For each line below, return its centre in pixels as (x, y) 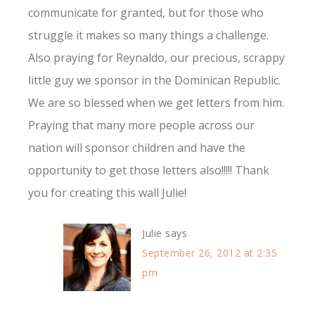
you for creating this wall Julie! (107, 193)
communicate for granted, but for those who (146, 13)
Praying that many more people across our (141, 126)
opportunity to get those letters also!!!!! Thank (149, 171)
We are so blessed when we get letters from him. (156, 103)
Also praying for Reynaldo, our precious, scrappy (156, 58)
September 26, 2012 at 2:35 (210, 253)
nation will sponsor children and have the (137, 148)
